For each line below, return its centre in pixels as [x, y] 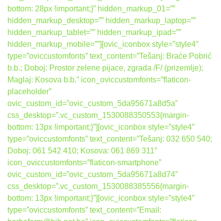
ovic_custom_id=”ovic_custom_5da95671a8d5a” [92, 103]
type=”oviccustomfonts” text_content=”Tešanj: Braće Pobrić [110, 56]
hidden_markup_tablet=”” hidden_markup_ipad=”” [94, 32]
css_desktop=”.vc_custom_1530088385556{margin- [98, 186]
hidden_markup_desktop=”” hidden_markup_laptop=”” [102, 20]
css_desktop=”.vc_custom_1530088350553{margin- [98, 115]
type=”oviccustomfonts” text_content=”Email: [84, 210]
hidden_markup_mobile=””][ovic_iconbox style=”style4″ [103, 44]
